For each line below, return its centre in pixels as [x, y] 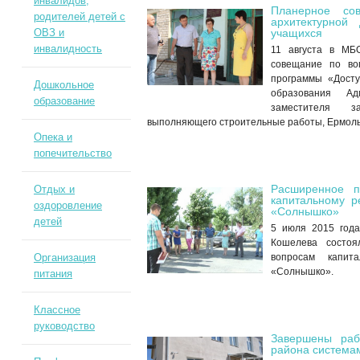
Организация [64, 258]
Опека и [53, 137]
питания [53, 274]
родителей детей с [79, 16]
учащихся [297, 33]
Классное [57, 310]
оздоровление [67, 205]
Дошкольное [63, 85]
